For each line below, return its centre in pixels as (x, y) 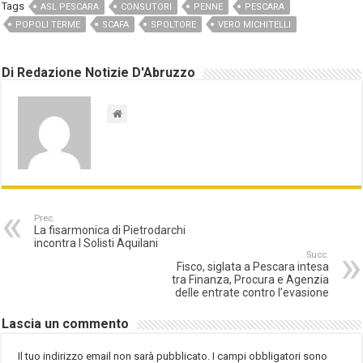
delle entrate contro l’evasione (252, 292)
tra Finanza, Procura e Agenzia (250, 279)
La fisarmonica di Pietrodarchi (110, 230)
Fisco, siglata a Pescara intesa (252, 266)
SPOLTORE (174, 24)
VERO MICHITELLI (255, 24)
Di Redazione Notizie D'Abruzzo (99, 72)
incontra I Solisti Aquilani (96, 243)
